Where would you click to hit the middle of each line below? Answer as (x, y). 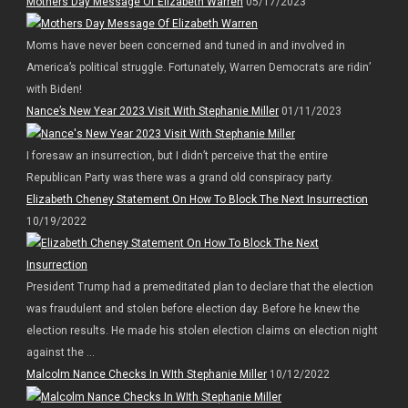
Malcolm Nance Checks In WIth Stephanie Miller (146, 375)
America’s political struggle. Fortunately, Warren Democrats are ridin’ (198, 68)
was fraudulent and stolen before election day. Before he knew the (193, 309)
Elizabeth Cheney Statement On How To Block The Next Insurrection (197, 200)
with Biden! (54, 90)
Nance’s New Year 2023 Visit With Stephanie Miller (152, 112)
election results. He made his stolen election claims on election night (202, 331)
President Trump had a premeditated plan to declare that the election (199, 287)
